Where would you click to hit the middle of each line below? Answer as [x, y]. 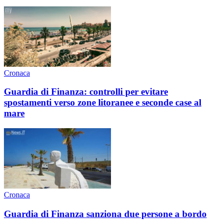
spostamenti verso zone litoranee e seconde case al [103, 103]
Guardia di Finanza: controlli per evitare [86, 92]
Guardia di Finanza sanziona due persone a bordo [105, 214]
